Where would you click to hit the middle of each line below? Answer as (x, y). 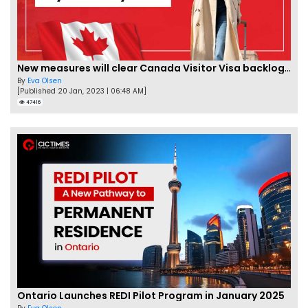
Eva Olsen (45, 81)
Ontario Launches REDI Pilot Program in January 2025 (151, 296)
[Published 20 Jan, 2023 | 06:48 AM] (82, 91)
